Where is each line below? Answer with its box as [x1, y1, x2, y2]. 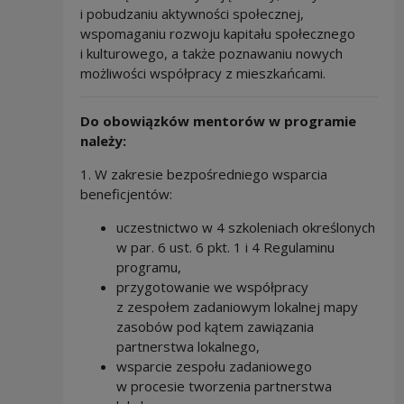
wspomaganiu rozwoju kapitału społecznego [79, 23, 355, 42]
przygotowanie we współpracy [115, 277, 308, 296]
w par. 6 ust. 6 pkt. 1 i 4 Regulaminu [115, 237, 335, 256]
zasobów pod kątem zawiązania [115, 317, 314, 335]
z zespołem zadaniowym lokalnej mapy [115, 297, 358, 316]
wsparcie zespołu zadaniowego [115, 356, 312, 375]
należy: [79, 131, 126, 150]
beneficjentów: [79, 184, 172, 203]
